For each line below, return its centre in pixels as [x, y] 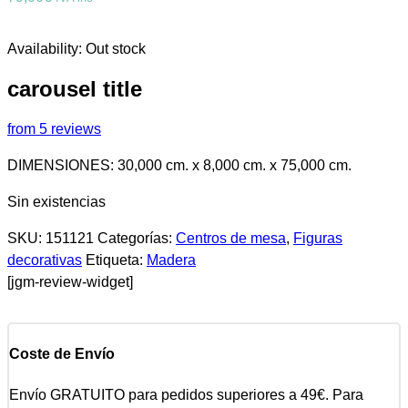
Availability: [46, 49]
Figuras [318, 238]
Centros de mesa [231, 238]
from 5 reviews [54, 128]
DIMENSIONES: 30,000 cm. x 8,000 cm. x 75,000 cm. [179, 165]
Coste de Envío [62, 354]
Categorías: [137, 238]
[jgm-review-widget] [70, 281]
